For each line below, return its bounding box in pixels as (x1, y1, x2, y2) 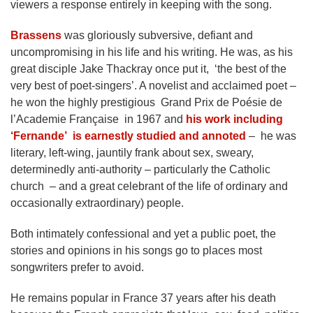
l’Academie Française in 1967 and (10, 113, 186, 125)
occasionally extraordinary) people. (10, 197, 184, 209)
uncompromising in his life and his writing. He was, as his (10, 46, 293, 58)
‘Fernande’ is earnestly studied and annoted (10, 130, 246, 142)
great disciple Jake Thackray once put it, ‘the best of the (10, 63, 286, 75)
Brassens (10, 29, 61, 41)
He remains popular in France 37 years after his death (10, 292, 276, 304)
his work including (186, 113, 283, 125)
